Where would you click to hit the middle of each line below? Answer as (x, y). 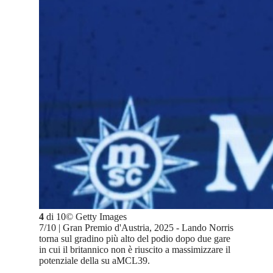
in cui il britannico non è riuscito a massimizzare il (135, 250)
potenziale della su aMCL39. (94, 261)
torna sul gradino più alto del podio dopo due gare (135, 239)
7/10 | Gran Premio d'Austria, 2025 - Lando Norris (136, 228)
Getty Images (101, 217)
